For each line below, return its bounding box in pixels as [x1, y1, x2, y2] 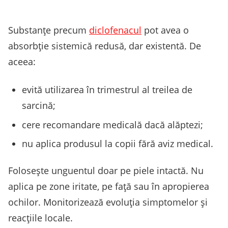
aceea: [8, 55, 36, 68]
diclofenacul [89, 24, 141, 37]
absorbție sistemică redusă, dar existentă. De [8, 40, 201, 52]
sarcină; [22, 99, 55, 112]
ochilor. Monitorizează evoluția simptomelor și [8, 196, 208, 209]
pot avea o [141, 24, 189, 37]
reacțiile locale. [8, 212, 73, 224]
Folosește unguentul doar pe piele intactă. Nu [8, 164, 204, 177]
